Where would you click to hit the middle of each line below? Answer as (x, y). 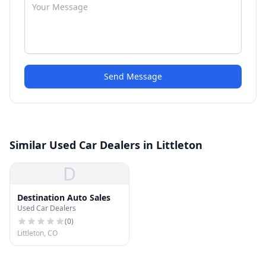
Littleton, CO (37, 233)
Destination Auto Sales (64, 197)
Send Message (133, 76)
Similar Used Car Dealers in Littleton (106, 145)
